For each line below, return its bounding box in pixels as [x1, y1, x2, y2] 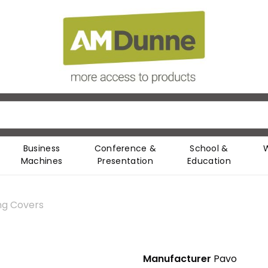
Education [187, 155, 231, 167]
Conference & [94, 142, 157, 155]
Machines [20, 155, 63, 167]
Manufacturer [143, 252, 211, 266]
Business [23, 142, 60, 155]
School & [190, 142, 229, 155]
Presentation [98, 155, 153, 167]
